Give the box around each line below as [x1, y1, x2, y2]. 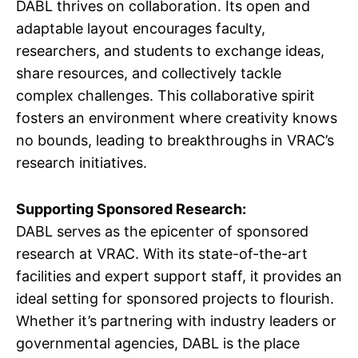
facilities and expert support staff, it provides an [16, 268, 342, 284]
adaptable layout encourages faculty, [16, 20, 265, 37]
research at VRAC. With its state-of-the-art [16, 245, 308, 262]
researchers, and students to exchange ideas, [16, 42, 324, 59]
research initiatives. [16, 154, 147, 171]
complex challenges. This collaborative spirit [16, 87, 315, 104]
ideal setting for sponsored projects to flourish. [16, 290, 334, 307]
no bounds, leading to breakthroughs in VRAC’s [16, 132, 334, 149]
